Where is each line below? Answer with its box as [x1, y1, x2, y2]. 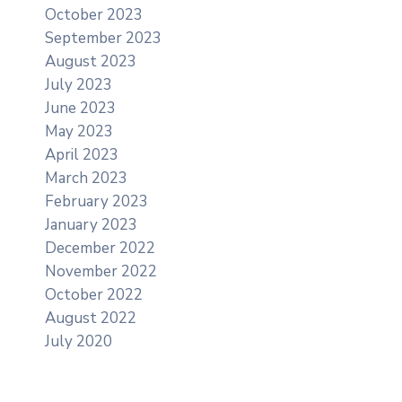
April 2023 [45, 144, 118, 165]
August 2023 [45, 50, 136, 72]
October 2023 [45, 4, 143, 25]
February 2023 [45, 190, 148, 212]
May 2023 [45, 120, 113, 142]
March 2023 [45, 167, 127, 188]
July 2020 [45, 330, 112, 352]
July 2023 [45, 74, 112, 95]
